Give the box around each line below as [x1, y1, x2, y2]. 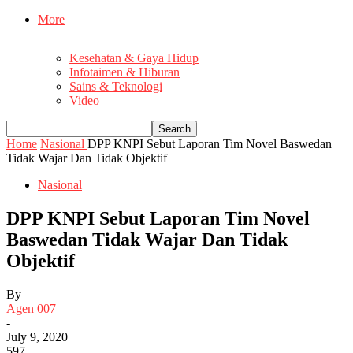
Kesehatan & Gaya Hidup [69, 51, 199, 65]
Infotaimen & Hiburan [69, 65, 180, 80]
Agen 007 [6, 301, 56, 315]
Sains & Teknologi [69, 80, 162, 94]
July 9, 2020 [6, 329, 68, 344]
